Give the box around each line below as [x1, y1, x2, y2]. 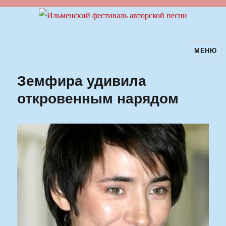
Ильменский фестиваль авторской [4, 48, 206, 66]
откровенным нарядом [17, 87, 179, 108]
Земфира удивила [17, 70, 147, 91]
